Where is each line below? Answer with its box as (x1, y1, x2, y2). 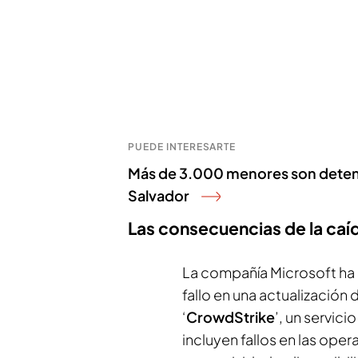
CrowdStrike (186, 307, 275, 326)
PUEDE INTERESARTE (128, 140, 237, 153)
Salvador (128, 185, 189, 205)
